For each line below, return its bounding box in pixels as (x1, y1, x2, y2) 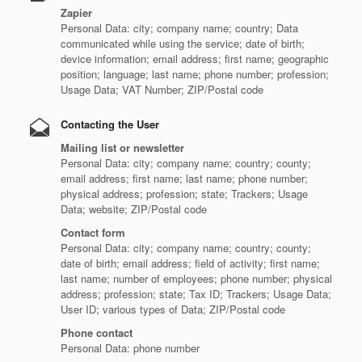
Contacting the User (61, 116, 159, 132)
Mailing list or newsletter (61, 140, 184, 155)
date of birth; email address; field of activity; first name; (61, 255, 320, 271)
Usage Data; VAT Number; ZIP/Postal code (61, 82, 263, 97)
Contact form (61, 225, 125, 240)
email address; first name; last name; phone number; (61, 170, 308, 186)
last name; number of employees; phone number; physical (61, 271, 332, 286)
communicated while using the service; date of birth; (61, 36, 305, 51)
